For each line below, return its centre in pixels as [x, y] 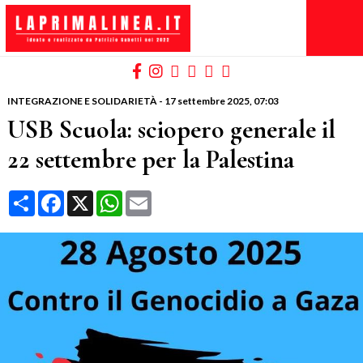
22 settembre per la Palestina [150, 160]
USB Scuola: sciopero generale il [171, 130]
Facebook [92, 197]
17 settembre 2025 [207, 101]
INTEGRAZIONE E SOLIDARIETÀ [82, 101]
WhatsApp [152, 197]
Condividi [61, 197]
